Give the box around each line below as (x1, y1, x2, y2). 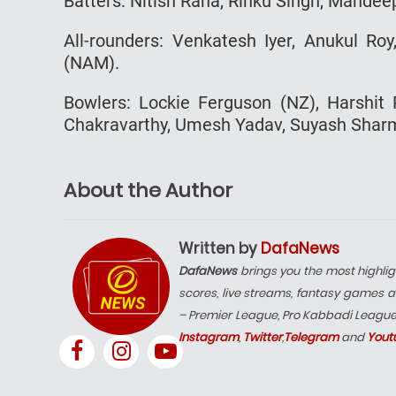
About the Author (64, 176, 232, 204)
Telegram (284, 328, 339, 346)
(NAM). (64, 51, 119, 73)
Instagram (179, 328, 239, 346)
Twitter (243, 328, 282, 346)
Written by (179, 237, 261, 259)
